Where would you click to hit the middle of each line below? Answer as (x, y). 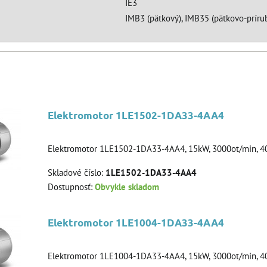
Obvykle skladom (127, 187)
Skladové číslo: (77, 172)
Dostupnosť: (71, 187)
